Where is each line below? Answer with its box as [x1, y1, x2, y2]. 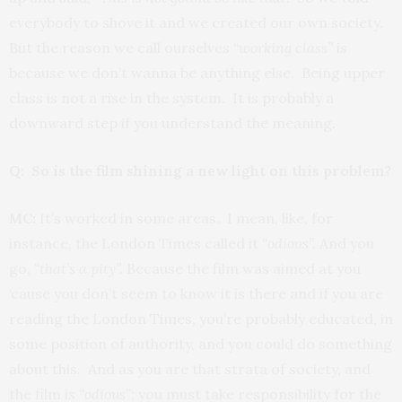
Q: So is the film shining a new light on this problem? [9, 162, 391, 179]
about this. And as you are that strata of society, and [9, 360, 371, 378]
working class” [239, 39, 333, 57]
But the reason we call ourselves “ [9, 39, 239, 57]
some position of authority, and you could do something [9, 335, 392, 353]
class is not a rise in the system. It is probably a [9, 89, 334, 107]
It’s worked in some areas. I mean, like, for [36, 209, 333, 227]
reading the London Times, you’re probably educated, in [9, 310, 393, 328]
